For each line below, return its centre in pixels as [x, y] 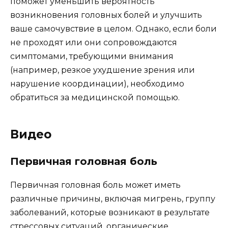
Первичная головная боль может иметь [95, 185]
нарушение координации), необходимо [97, 84]
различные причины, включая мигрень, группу [113, 199]
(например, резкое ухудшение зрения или [103, 70]
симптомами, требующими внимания [92, 56]
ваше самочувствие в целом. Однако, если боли [113, 29]
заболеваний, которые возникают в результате [110, 213]
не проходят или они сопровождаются [94, 43]
